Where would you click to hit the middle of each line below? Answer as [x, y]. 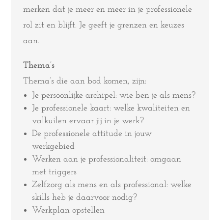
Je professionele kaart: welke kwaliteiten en [111, 108]
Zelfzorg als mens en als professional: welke [112, 185]
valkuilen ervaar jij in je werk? [88, 121]
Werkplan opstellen [69, 210]
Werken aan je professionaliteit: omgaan [107, 159]
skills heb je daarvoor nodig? [85, 198]
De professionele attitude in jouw [92, 134]
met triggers [55, 172]
